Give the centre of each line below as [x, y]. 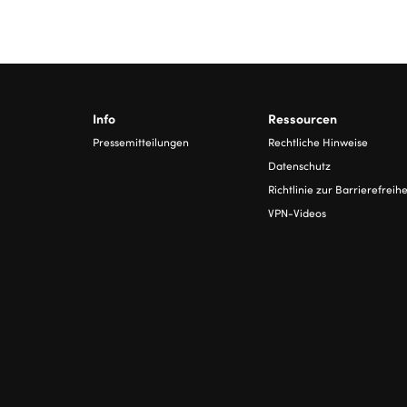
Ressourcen [303, 118]
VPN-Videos [298, 212]
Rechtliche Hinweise [318, 141]
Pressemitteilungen [141, 141]
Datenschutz [300, 165]
